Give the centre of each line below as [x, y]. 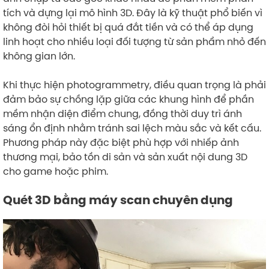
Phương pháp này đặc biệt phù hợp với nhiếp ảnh [121, 142]
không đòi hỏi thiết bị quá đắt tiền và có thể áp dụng [128, 27]
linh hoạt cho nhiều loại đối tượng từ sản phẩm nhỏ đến [134, 41]
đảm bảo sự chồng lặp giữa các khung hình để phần [128, 99]
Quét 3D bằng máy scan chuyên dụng [118, 200]
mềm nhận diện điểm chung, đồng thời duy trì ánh [122, 113]
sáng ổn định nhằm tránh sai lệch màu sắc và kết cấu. [132, 128]
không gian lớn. [40, 56]
